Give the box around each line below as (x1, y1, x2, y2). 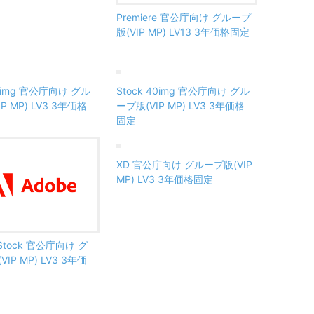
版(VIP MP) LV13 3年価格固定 (116, 25, 250, 38)
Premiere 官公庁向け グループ (116, 11, 251, 23)
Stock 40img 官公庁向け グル (116, 84, 250, 97)
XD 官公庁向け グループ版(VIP (116, 158, 252, 170)
